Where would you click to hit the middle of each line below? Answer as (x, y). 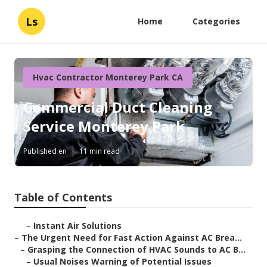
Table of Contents (63, 198)
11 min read (100, 151)
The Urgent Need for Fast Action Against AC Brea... (132, 238)
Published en (45, 151)
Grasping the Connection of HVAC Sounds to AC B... (136, 250)
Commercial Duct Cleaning (118, 107)
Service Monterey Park (104, 126)
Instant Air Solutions (77, 226)
